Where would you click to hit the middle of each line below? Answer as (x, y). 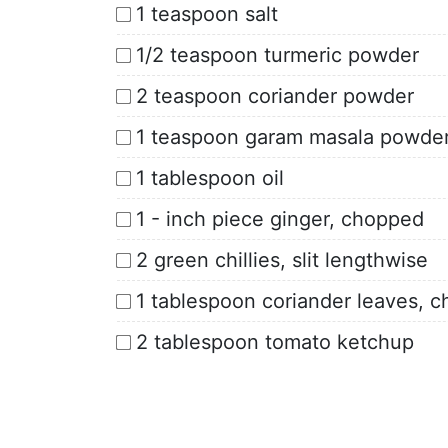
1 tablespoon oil (210, 177)
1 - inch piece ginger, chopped (280, 218)
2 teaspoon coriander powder (275, 95)
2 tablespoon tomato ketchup (275, 341)
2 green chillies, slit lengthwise (282, 259)
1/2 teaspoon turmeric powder (277, 54)
